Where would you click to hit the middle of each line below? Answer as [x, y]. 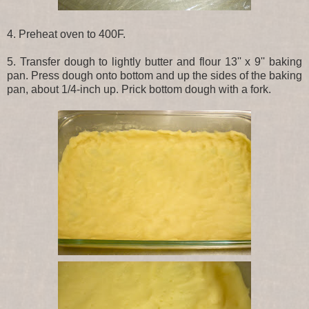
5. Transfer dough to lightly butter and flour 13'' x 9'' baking [154, 62]
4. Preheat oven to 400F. [66, 34]
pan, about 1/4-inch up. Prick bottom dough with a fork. [139, 90]
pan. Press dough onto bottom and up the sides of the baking [154, 76]
